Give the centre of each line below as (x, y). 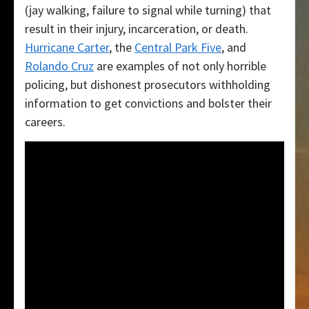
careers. (45, 122)
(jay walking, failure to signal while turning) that (148, 10)
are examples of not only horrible (180, 66)
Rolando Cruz (59, 66)
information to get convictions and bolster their (148, 103)
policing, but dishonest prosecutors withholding (148, 85)
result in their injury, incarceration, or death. (137, 29)
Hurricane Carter (67, 48)
